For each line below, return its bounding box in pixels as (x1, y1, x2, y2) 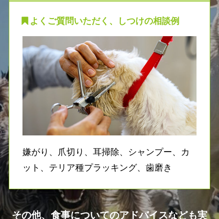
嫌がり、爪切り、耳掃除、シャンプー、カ (22, 147, 190, 157)
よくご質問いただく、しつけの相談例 (30, 16, 180, 26)
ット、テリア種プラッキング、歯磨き (22, 163, 172, 173)
